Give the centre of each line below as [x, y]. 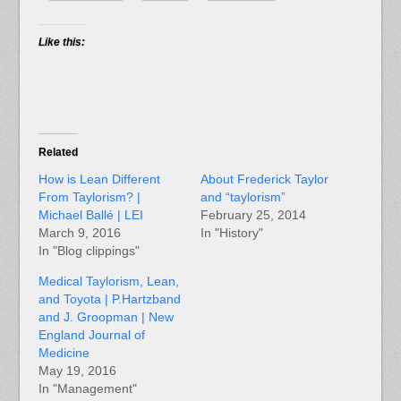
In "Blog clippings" [89, 251]
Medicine [64, 353]
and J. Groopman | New [106, 317]
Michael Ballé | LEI [90, 215]
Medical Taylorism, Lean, [108, 282]
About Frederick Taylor [264, 179]
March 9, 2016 [79, 233]
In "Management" [87, 389]
